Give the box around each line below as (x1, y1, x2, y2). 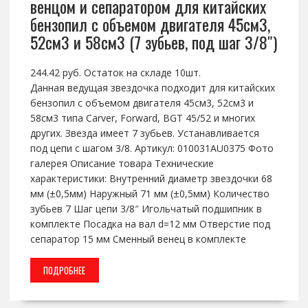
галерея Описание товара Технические (30, 157, 214, 170)
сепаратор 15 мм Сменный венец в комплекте (30, 232, 246, 246)
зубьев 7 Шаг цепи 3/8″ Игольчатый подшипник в (30, 202, 262, 216)
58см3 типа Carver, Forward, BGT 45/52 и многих (30, 111, 255, 125)
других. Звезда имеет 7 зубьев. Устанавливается (30, 126, 259, 140)
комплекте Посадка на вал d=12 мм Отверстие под (30, 217, 270, 231)
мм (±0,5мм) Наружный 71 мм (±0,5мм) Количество (30, 187, 269, 201)
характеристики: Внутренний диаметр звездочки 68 (30, 172, 272, 186)
